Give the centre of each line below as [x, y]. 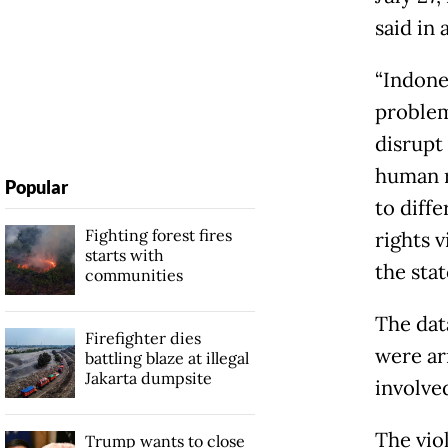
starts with [124, 254]
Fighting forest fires [158, 234]
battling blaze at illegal [166, 357]
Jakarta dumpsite [148, 377]
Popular [36, 186]
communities [133, 274]
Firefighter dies [142, 337]
